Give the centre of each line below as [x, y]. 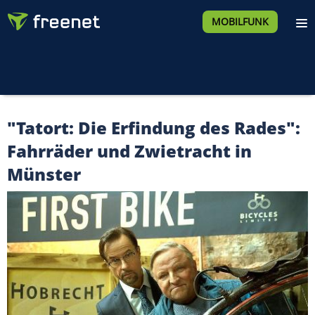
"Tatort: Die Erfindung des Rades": [154, 128]
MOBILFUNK [240, 21]
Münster [44, 174]
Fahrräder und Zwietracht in [129, 151]
